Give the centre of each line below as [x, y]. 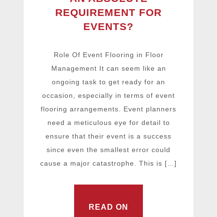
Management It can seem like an [108, 69]
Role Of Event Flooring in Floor [108, 55]
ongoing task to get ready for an [108, 82]
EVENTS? [108, 27]
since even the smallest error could [108, 150]
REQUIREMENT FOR [108, 13]
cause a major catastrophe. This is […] [108, 163]
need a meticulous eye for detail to [108, 123]
